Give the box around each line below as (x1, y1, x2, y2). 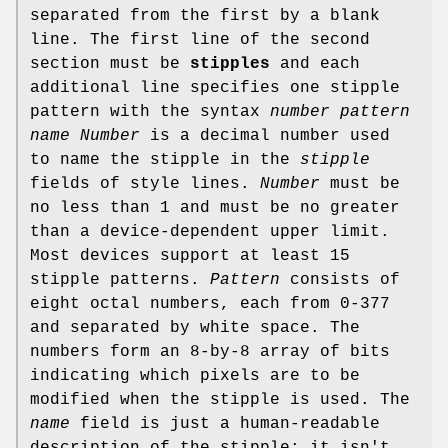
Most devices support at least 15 (30, 247, 350, 266)
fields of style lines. (30, 175, 260, 194)
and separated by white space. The (30, 319, 360, 338)
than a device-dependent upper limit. (30, 223, 390, 242)
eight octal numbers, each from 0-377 (30, 295, 390, 314)
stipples (190, 55, 270, 74)
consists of (280, 271, 400, 290)
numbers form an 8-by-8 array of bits (30, 343, 390, 362)
